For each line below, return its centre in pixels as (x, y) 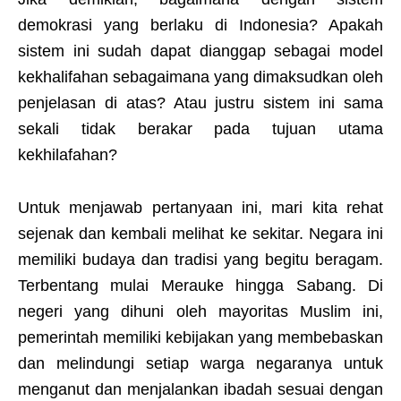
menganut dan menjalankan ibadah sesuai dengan (200, 390)
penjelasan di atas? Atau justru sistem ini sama (200, 103)
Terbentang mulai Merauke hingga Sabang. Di (200, 286)
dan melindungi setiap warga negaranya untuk (200, 364)
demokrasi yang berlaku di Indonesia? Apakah (200, 26)
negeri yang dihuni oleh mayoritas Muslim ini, (200, 312)
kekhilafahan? (68, 155)
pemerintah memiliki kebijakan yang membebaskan (200, 338)
